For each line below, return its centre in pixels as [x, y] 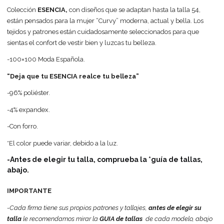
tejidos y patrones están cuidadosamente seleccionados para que [103, 31]
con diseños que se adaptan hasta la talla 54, [135, 9]
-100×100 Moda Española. [46, 59]
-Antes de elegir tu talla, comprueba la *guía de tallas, [105, 160]
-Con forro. [23, 126]
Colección [22, 9]
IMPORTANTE [29, 191]
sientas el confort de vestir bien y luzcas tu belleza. [82, 42]
